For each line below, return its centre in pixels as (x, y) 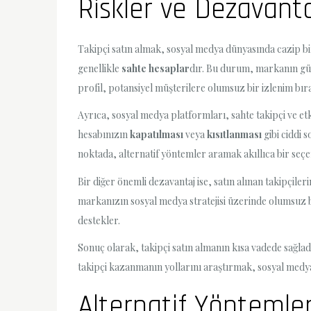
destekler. (99, 220)
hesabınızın (104, 135)
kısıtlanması (234, 135)
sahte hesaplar (155, 69)
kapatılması (157, 135)
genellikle (100, 69)
